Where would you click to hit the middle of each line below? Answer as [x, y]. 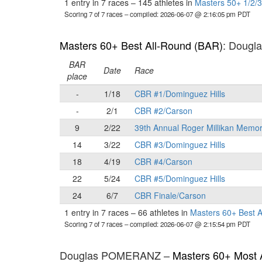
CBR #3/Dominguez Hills [180, 144]
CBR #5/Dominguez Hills [180, 178]
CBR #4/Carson [163, 161]
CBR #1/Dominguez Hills [180, 94]
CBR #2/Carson [163, 111]
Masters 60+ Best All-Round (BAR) [141, 45]
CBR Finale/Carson [170, 195]
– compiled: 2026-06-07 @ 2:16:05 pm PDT [187, 14]
